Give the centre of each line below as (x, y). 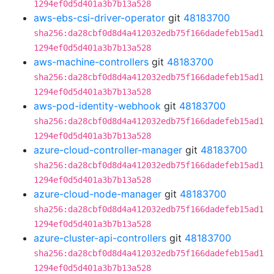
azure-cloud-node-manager (98, 194)
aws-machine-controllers (91, 62)
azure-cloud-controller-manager (108, 150)
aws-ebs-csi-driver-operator (99, 18)
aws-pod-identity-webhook (97, 106)
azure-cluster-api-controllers (100, 238)
